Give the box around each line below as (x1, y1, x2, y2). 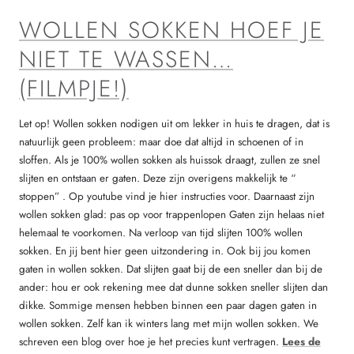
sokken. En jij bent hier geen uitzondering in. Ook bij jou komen (19, 243, 311, 258)
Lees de (282, 333, 321, 349)
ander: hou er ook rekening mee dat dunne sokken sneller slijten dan (19, 279, 328, 295)
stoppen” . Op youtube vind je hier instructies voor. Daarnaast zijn (19, 188, 314, 204)
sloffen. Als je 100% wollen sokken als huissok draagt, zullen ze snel (19, 152, 320, 168)
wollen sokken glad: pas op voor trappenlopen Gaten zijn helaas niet (19, 206, 324, 222)
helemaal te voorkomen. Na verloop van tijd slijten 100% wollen (19, 224, 303, 240)
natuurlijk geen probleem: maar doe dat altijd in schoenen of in (19, 134, 303, 149)
